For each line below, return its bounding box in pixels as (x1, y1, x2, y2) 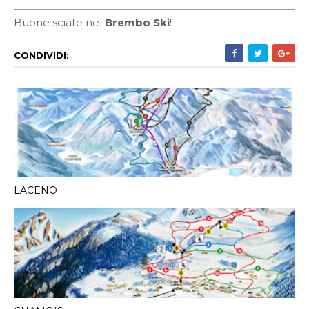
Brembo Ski (105, 16, 170, 29)
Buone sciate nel (14, 16, 105, 29)
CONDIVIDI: (14, 50, 69, 61)
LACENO (14, 183, 57, 197)
